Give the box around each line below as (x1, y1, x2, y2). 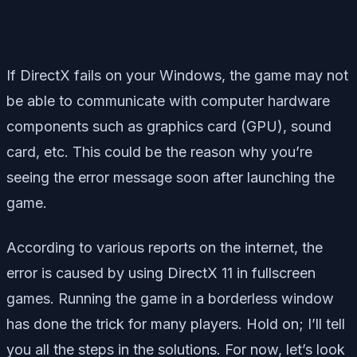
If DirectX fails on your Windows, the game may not (6, 67, 348, 84)
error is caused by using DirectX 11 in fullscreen (6, 265, 316, 282)
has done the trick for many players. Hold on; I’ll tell (6, 316, 345, 333)
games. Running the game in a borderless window (6, 290, 334, 308)
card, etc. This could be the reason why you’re (6, 143, 312, 161)
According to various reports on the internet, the (6, 239, 323, 257)
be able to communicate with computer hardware (6, 92, 330, 110)
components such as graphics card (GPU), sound (6, 118, 331, 135)
